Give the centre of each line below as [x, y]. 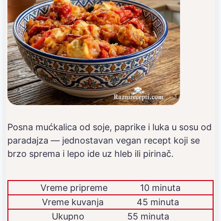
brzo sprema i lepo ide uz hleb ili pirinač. [91, 153]
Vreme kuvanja [73, 202]
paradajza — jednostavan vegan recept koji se [104, 140]
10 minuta [160, 187]
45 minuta [158, 202]
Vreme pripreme [74, 187]
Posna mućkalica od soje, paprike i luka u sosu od [110, 127]
